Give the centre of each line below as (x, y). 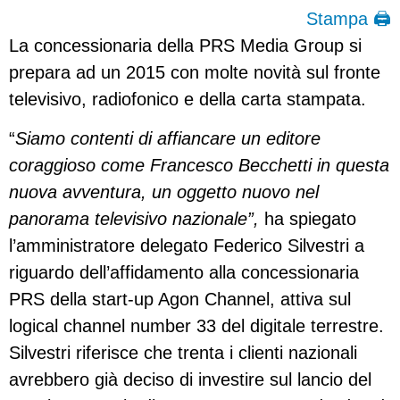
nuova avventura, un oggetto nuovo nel (164, 192)
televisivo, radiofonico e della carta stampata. (187, 99)
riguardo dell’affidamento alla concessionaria (184, 273)
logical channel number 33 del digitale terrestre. (196, 326)
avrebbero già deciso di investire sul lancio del (190, 380)
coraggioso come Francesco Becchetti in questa (199, 166)
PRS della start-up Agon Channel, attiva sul (180, 300)
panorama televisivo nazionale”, (134, 219)
